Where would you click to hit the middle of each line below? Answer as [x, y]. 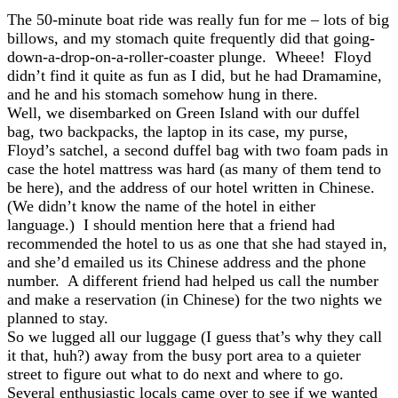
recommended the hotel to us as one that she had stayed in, [197, 243]
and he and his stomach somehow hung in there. [163, 94]
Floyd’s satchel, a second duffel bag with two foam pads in [198, 150]
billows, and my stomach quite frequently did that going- [191, 38]
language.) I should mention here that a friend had [171, 225]
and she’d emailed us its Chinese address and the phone [187, 262]
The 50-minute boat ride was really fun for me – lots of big [198, 20]
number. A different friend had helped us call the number [193, 281]
